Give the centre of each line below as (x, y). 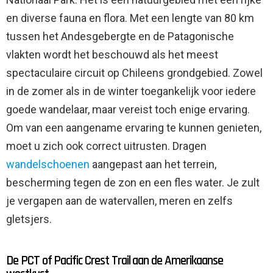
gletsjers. (29, 219)
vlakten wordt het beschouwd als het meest (112, 54)
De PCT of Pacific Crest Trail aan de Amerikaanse (115, 260)
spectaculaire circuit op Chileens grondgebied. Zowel (134, 73)
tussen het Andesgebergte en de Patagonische (120, 36)
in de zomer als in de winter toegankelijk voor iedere (131, 91)
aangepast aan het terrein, (153, 164)
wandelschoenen (48, 164)
